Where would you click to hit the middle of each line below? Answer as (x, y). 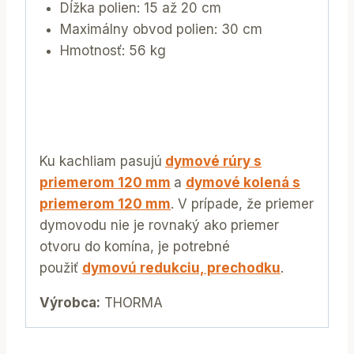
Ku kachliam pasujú (101, 162)
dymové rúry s (213, 162)
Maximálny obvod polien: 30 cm (161, 29)
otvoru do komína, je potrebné (135, 247)
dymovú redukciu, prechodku (181, 268)
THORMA (132, 303)
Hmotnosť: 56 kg (113, 50)
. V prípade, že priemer (242, 204)
